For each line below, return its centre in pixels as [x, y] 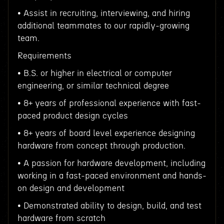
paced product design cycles [72, 116]
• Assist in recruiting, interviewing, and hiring [103, 13]
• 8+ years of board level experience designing [106, 133]
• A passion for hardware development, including [111, 163]
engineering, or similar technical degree [93, 86]
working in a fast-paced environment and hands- [112, 176]
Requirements [44, 56]
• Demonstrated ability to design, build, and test [109, 206]
